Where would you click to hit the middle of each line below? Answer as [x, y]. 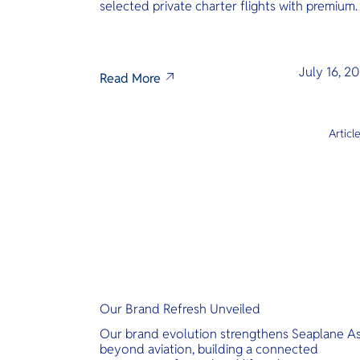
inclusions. [129, 21]
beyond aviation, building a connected [209, 349]
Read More [130, 78]
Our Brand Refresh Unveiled [180, 309]
